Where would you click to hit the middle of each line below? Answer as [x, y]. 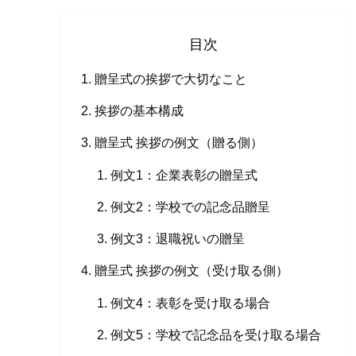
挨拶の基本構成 [139, 111]
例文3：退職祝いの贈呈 [177, 239]
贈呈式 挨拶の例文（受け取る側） [192, 271]
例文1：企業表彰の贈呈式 [184, 174]
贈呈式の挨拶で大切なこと [171, 79]
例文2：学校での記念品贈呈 [190, 206]
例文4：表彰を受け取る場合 [190, 302]
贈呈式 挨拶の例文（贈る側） [179, 143]
